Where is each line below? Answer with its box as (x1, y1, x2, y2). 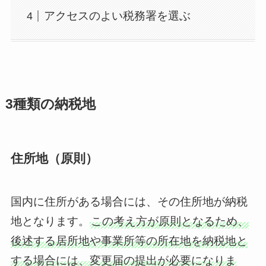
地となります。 (10, 214, 90, 227)
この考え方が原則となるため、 (90, 214, 249, 227)
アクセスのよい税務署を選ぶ (44, 9, 191, 23)
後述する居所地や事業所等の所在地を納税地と (10, 234, 248, 247)
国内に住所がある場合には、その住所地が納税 (10, 195, 248, 208)
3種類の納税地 (5, 97, 96, 112)
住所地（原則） (10, 151, 98, 166)
